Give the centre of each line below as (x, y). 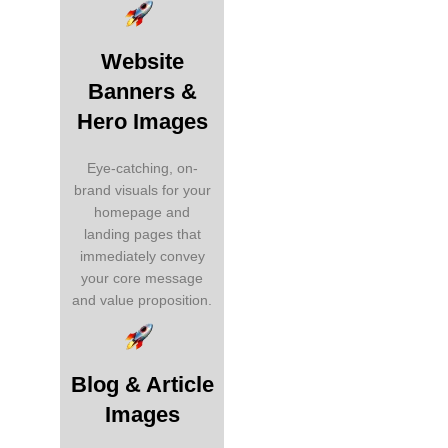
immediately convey (142, 256)
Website (142, 62)
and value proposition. (142, 300)
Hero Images (142, 122)
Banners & (142, 92)
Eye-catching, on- (142, 168)
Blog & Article (142, 385)
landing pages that (142, 234)
